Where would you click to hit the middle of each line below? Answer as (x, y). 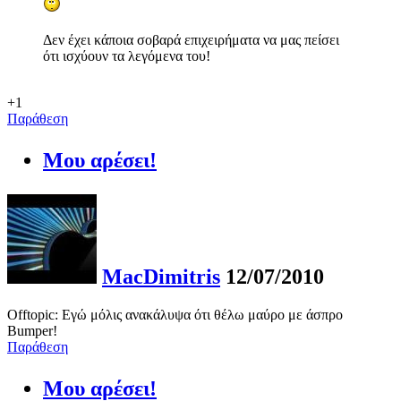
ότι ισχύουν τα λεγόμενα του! (127, 55)
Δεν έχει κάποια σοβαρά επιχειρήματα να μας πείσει (191, 39)
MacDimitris (161, 276)
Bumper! (32, 330)
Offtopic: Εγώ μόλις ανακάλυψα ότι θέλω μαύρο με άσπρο (175, 314)
